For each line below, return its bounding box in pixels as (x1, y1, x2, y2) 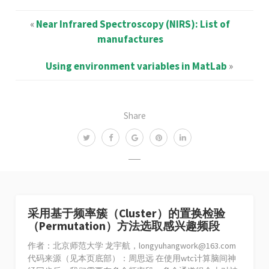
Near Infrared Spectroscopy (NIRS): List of (36, 17, 230, 31)
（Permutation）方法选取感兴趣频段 (28, 218, 220, 233)
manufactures (97, 32, 163, 46)
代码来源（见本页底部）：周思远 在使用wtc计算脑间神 (28, 252, 237, 264)
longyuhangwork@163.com (139, 240, 237, 251)
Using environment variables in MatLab (45, 59, 227, 73)
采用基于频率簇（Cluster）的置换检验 (28, 205, 226, 220)
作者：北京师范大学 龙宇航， (28, 240, 139, 251)
